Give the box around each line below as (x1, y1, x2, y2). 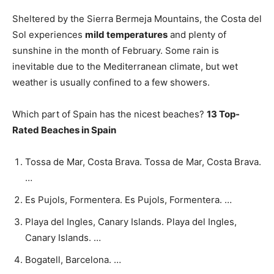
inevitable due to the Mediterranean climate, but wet (12, 61, 238, 72)
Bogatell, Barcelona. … (25, 254, 121, 265)
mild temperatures (85, 29, 168, 40)
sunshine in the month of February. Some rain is (12, 45, 219, 56)
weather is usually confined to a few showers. (12, 76, 210, 88)
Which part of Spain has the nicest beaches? (12, 108, 207, 120)
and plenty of (168, 29, 226, 40)
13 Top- (207, 108, 240, 120)
